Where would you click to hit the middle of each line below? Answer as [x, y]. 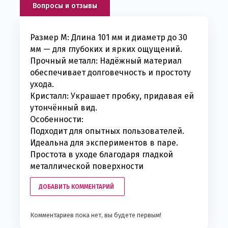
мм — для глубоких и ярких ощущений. [106, 49]
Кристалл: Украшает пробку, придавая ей [112, 96]
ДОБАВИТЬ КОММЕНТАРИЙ [76, 187]
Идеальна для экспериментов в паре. [104, 143]
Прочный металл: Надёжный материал [106, 61]
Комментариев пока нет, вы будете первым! [96, 215]
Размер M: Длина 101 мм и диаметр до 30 [109, 38]
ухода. [42, 84]
